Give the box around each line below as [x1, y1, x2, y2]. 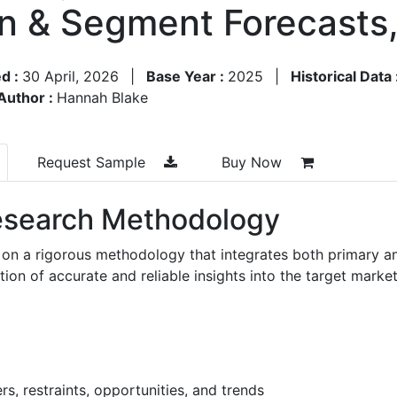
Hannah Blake [57, 88, 148, 106]
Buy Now [222, 152, 286, 171]
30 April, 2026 [22, 66, 119, 85]
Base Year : [146, 66, 228, 85]
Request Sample [37, 152, 150, 171]
